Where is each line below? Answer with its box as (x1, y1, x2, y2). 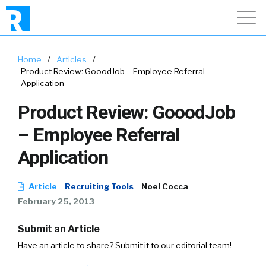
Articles (56, 55, 87, 64)
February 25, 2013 (18, 197, 94, 206)
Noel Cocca (141, 182, 188, 191)
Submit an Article (18, 223, 100, 235)
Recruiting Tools (65, 182, 134, 191)
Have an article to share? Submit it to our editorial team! (18, 240, 232, 250)
